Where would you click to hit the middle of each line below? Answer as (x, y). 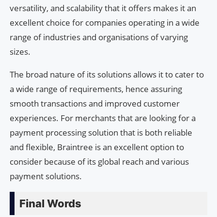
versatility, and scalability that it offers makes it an (103, 8)
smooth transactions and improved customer (95, 104)
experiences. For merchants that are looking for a (103, 118)
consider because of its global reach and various (99, 162)
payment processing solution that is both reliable (101, 133)
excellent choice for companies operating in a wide (105, 23)
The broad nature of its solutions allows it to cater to (107, 75)
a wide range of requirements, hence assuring (96, 89)
